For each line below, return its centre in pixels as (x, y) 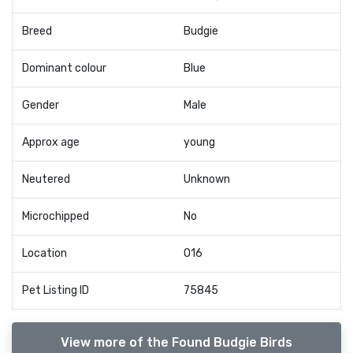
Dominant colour (64, 69)
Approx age (51, 143)
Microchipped (56, 217)
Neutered (46, 180)
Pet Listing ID (56, 291)
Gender (41, 106)
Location (45, 254)
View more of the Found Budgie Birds (176, 343)
